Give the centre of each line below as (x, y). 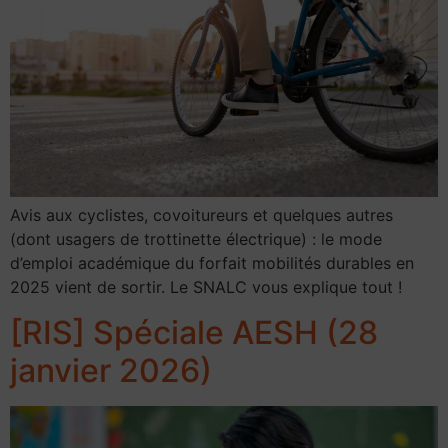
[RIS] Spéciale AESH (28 (194, 332)
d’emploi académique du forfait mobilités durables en (212, 263)
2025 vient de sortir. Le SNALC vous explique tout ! (206, 287)
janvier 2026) (111, 370)
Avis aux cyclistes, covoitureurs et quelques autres (201, 215)
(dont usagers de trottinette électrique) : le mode (196, 239)
